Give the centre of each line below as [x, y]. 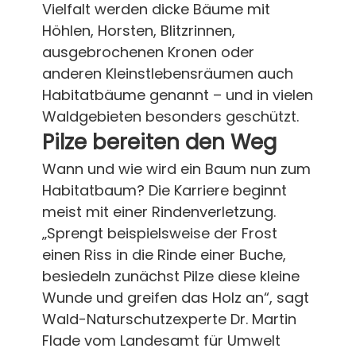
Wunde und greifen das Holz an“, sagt [175, 297]
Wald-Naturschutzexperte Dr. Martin [169, 319]
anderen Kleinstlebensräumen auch [167, 73]
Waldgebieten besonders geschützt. [170, 116]
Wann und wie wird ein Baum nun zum [176, 168]
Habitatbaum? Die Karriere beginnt [164, 190]
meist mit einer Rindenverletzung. [159, 211]
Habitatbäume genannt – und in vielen [177, 95]
